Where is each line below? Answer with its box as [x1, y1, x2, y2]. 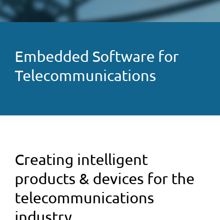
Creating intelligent [15, 150, 148, 168]
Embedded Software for [15, 47, 179, 65]
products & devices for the [15, 169, 194, 187]
